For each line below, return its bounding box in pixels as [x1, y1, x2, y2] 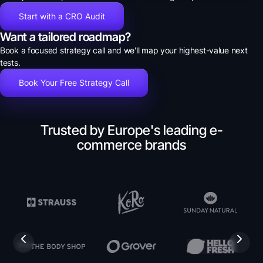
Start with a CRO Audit [19, 11, 105, 21]
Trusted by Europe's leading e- [40, 122, 223, 139]
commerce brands [77, 136, 186, 153]
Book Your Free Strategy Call [19, 77, 129, 87]
